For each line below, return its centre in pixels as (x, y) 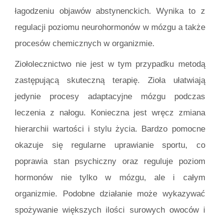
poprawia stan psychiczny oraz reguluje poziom (110, 161)
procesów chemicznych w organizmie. (85, 44)
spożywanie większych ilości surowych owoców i (110, 210)
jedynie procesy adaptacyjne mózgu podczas (110, 96)
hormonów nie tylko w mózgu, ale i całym (110, 177)
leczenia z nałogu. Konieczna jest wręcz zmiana (110, 112)
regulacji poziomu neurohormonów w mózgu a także (110, 27)
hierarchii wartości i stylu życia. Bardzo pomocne (110, 129)
